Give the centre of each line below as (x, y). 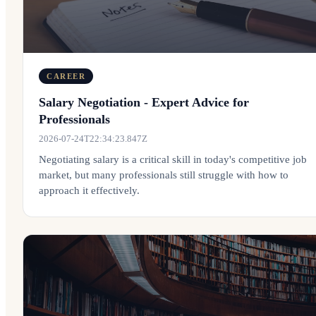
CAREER (66, 76)
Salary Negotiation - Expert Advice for (144, 102)
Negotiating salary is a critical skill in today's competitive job (173, 159)
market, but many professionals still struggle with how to (164, 175)
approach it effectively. (89, 190)
